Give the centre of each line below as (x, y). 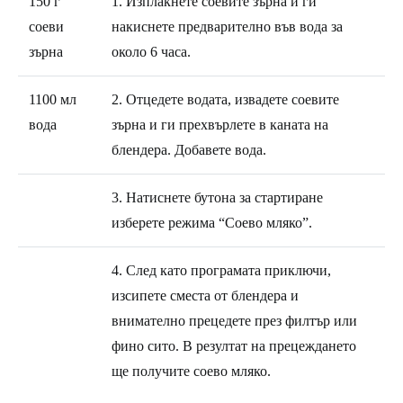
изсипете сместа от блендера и (205, 295)
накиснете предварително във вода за (227, 26)
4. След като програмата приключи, (221, 270)
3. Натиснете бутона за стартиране (217, 197)
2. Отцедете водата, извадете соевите (225, 99)
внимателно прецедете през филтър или (234, 320)
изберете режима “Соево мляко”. (212, 222)
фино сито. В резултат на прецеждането (234, 345)
